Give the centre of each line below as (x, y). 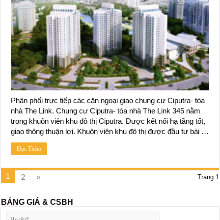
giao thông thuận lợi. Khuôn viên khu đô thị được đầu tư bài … (110, 132)
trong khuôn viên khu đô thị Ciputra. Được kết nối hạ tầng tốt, (108, 121)
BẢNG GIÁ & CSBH (37, 202)
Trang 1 (208, 177)
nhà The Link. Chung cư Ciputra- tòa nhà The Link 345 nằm (106, 111)
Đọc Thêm (29, 149)
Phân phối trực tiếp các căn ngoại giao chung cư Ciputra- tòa (108, 101)
